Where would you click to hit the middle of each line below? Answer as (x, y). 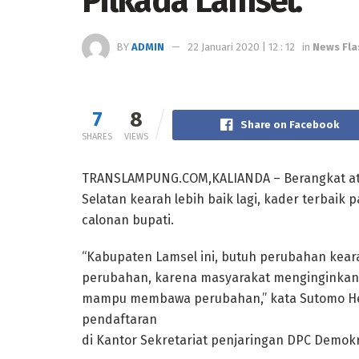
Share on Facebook (289, 124)
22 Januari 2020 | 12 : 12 (241, 46)
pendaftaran (119, 319)
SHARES (97, 136)
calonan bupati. (128, 220)
